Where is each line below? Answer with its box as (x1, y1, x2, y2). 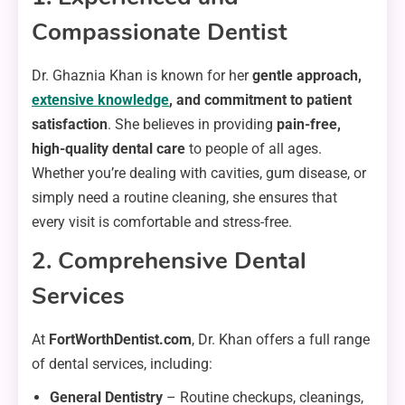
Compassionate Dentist (32, 16, 287, 49)
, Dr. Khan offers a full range (192, 331, 370, 349)
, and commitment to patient (169, 91, 352, 109)
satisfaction (32, 116, 108, 134)
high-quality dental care (32, 140, 185, 158)
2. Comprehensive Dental (32, 245, 306, 278)
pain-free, (277, 116, 341, 134)
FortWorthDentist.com (49, 331, 192, 349)
